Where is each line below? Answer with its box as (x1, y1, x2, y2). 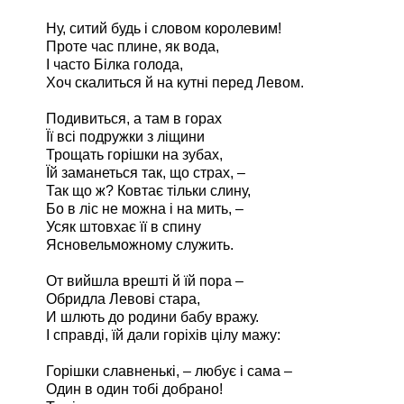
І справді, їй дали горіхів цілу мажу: (46, 327, 280, 343)
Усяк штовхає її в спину (46, 219, 201, 234)
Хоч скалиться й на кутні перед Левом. (46, 75, 304, 90)
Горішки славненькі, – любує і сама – (46, 363, 292, 379)
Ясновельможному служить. (46, 237, 234, 252)
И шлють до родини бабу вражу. (46, 309, 259, 325)
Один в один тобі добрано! (46, 381, 223, 397)
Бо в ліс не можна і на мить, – (46, 201, 243, 216)
